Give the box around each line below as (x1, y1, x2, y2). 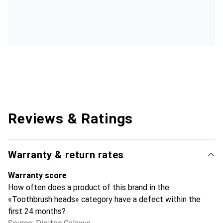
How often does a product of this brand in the (8, 182, 169, 192)
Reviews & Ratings (8, 110, 133, 127)
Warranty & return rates (8, 148, 124, 161)
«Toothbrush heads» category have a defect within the (8, 194, 201, 204)
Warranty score (8, 170, 67, 180)
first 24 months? (8, 206, 66, 216)
